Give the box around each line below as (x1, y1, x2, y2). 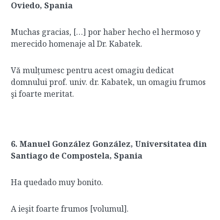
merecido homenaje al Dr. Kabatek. (11, 38, 143, 49)
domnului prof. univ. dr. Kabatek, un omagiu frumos (11, 77, 206, 87)
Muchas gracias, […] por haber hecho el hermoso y (11, 27, 201, 37)
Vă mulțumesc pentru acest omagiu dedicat (11, 65, 174, 76)
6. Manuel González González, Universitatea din (11, 138, 207, 149)
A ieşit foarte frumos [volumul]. (11, 203, 129, 214)
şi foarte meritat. (11, 88, 75, 99)
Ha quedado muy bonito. (11, 177, 104, 188)
